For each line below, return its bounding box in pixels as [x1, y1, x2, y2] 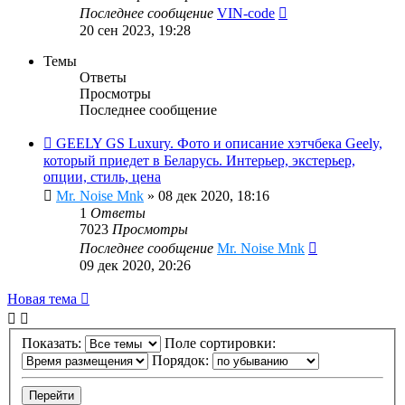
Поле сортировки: [165, 335, 279, 352]
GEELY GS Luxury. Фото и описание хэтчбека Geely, [56, 136, 382, 152]
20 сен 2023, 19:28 [80, 23, 191, 39]
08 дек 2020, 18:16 [158, 188, 269, 204]
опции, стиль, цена [43, 169, 161, 185]
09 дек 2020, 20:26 [80, 258, 191, 274]
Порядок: [152, 353, 212, 369]
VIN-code [217, 5, 275, 22]
